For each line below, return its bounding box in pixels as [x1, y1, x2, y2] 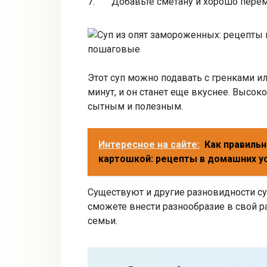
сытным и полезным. [88, 101, 183, 113]
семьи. [88, 215, 117, 227]
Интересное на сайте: [98, 139, 200, 151]
